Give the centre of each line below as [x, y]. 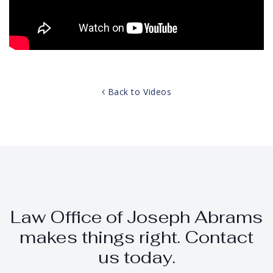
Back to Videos [138, 92]
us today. [136, 257]
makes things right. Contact [136, 237]
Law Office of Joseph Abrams [136, 217]
